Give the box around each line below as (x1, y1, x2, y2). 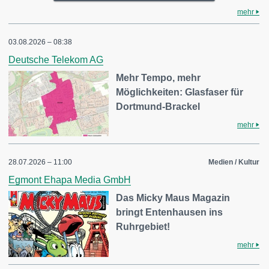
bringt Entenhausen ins (116, 207, 223, 218)
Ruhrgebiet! (116, 222, 171, 232)
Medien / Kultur (208, 158, 259, 167)
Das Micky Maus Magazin (116, 193, 231, 204)
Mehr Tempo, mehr (116, 72, 201, 83)
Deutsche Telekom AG (8, 54, 103, 65)
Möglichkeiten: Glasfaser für (116, 86, 244, 97)
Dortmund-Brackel (116, 101, 201, 112)
